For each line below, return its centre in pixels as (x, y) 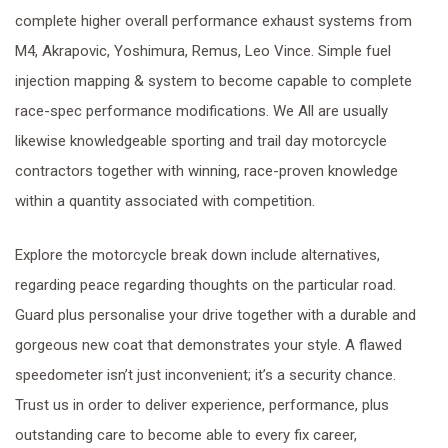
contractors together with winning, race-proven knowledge (206, 171)
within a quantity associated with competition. (165, 201)
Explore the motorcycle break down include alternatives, (199, 255)
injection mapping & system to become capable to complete (213, 81)
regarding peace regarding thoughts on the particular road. (205, 285)
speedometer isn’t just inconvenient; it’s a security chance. (205, 375)
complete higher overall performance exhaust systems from (213, 21)
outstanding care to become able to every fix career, (186, 435)
